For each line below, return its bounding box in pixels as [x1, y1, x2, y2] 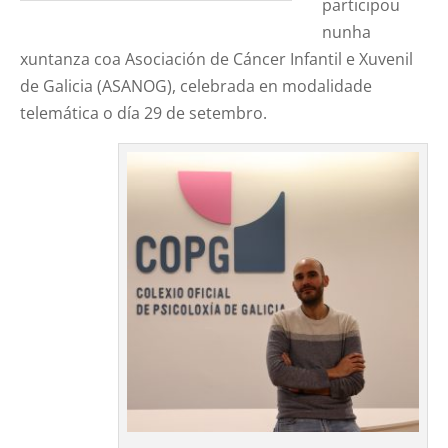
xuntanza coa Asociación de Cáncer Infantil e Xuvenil [20, 47, 414, 70]
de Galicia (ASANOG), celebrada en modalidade [20, 74, 373, 97]
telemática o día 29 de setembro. [20, 101, 268, 124]
